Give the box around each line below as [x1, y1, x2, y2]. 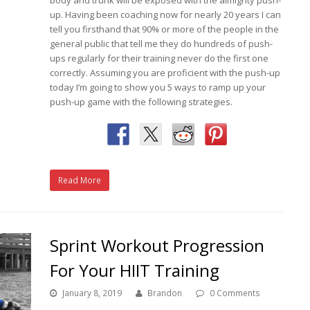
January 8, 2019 [62, 286, 122, 299]
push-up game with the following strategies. [50, 95, 233, 108]
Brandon [147, 286, 183, 299]
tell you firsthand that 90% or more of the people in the [50, 22, 280, 35]
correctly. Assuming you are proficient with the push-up [50, 66, 281, 79]
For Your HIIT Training [50, 258, 220, 282]
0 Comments [210, 286, 261, 299]
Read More [58, 174, 102, 186]
